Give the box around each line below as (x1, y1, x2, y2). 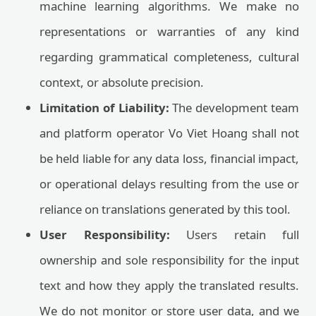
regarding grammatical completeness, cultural (39, 49, 299, 65)
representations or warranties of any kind (39, 23, 299, 39)
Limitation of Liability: (39, 99, 169, 116)
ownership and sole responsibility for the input (39, 252, 299, 268)
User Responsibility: (39, 226, 170, 243)
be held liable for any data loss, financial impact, (39, 150, 299, 166)
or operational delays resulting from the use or (39, 176, 299, 192)
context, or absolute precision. (39, 74, 204, 90)
